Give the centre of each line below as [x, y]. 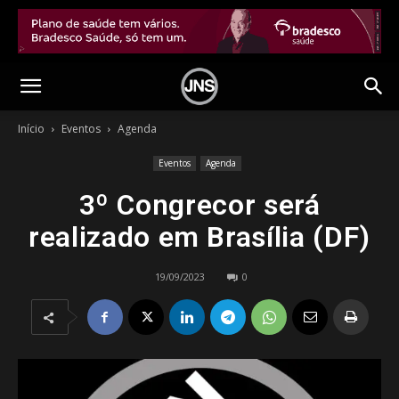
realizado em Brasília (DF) [199, 237]
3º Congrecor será [199, 205]
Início [31, 129]
